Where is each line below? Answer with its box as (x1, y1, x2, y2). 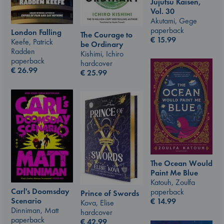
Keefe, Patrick (11, 36, 53, 47)
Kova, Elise (80, 197, 114, 208)
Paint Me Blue (150, 167, 198, 178)
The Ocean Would (150, 158, 212, 169)
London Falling (11, 27, 61, 37)
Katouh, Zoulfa (150, 177, 195, 188)
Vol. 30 (150, 5, 174, 16)
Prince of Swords (80, 187, 139, 198)
